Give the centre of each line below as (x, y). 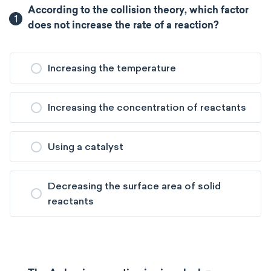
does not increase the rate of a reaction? (124, 26)
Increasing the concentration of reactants (147, 107)
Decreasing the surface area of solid (134, 186)
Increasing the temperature (112, 68)
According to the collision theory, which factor (139, 11)
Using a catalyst (86, 147)
